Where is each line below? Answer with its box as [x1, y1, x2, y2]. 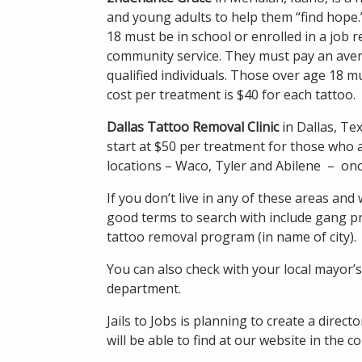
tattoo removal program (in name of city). [107, 228, 356, 246]
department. [107, 280, 181, 297]
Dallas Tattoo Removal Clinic [107, 118, 279, 136]
